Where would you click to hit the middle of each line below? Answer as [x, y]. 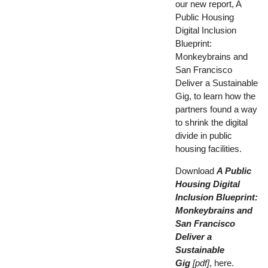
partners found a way [217, 109]
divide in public [204, 135]
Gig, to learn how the [216, 96]
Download [196, 171]
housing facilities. [209, 148]
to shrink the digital [212, 122]
